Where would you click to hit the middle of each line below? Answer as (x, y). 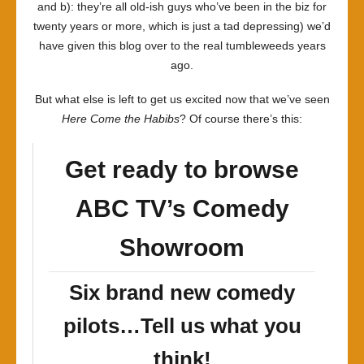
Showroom (182, 247)
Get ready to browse (182, 169)
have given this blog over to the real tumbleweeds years (182, 45)
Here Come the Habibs (121, 119)
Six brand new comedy (182, 292)
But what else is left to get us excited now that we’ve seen (182, 99)
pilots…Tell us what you (182, 326)
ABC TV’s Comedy (182, 208)
